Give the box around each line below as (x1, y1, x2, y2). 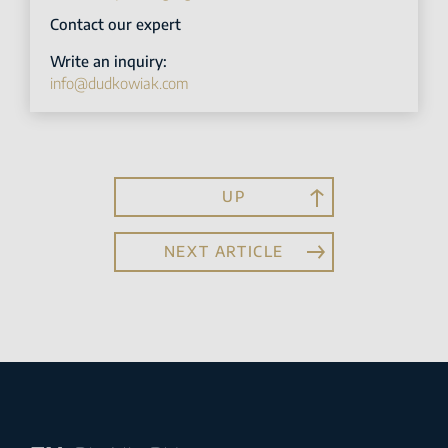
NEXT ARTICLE (163, 242, 285, 261)
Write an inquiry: (50, 51, 167, 70)
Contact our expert (50, 14, 181, 33)
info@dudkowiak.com (50, 73, 189, 92)
